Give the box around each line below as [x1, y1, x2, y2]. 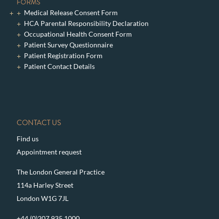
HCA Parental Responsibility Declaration [23, 19, 149, 27]
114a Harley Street [16, 180, 73, 189]
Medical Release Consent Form [23, 8, 118, 17]
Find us [16, 134, 39, 143]
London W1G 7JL [16, 194, 68, 202]
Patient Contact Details [23, 62, 95, 70]
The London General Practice [16, 167, 105, 176]
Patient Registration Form [23, 51, 103, 60]
